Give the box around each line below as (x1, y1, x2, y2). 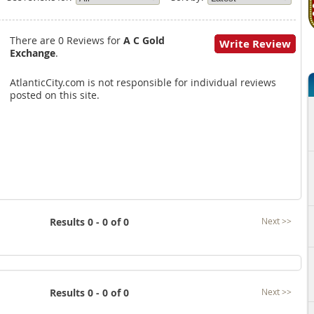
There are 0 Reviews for (9, 34, 123, 47)
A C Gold (123, 34, 165, 47)
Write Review (219, 36, 291, 51)
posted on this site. (9, 88, 100, 102)
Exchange (9, 46, 55, 60)
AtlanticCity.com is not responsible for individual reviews (9, 76, 276, 89)
